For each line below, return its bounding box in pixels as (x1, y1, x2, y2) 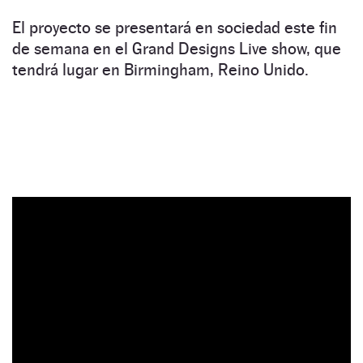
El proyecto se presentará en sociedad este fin (12, 17, 337, 37)
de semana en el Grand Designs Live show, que (12, 38, 341, 58)
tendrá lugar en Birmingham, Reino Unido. (12, 59, 309, 79)
